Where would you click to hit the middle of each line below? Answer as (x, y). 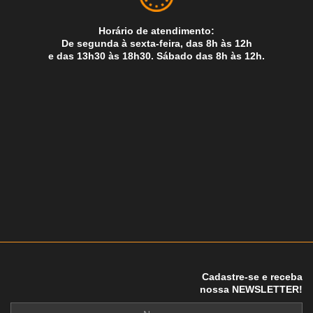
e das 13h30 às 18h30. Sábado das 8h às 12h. (156, 56)
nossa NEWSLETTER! (251, 289)
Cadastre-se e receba (252, 276)
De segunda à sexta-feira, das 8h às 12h (156, 43)
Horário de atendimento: (156, 31)
